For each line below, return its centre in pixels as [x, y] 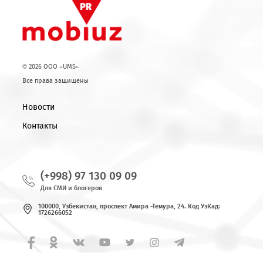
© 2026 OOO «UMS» [57, 132]
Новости [43, 177]
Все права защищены [62, 149]
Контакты [45, 198]
